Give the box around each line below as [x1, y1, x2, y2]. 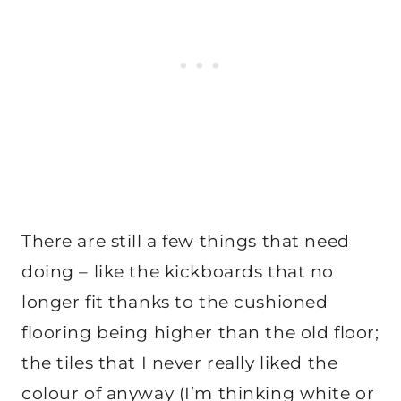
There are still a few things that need [21, 230, 350, 252]
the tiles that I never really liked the [21, 352, 338, 373]
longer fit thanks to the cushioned [21, 291, 328, 312]
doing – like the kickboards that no [21, 260, 334, 282]
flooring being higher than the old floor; [21, 321, 380, 343]
